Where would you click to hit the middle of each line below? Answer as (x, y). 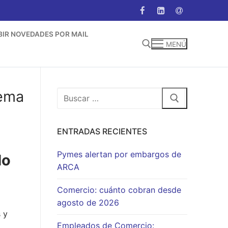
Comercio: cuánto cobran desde (119, 190)
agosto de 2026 (88, 203)
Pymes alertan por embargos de (119, 154)
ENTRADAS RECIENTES (102, 132)
